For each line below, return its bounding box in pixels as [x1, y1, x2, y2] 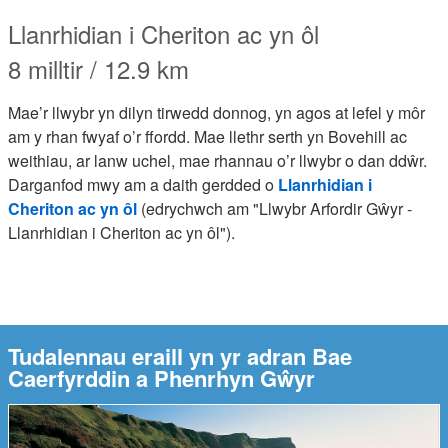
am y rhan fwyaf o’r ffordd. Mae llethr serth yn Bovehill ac [8, 125, 407, 148]
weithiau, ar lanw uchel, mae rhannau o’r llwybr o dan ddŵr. [8, 149, 427, 172]
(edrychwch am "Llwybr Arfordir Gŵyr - [137, 197, 412, 220]
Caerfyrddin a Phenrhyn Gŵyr [8, 362, 315, 394]
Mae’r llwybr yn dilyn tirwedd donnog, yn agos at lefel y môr [8, 101, 425, 124]
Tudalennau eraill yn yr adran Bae [8, 340, 352, 372]
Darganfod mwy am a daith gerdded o [8, 173, 278, 196]
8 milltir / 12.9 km [8, 51, 189, 86]
